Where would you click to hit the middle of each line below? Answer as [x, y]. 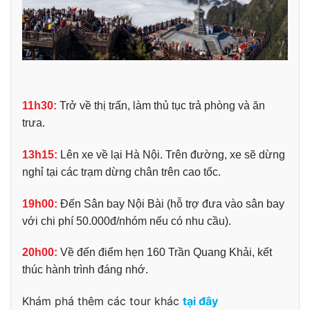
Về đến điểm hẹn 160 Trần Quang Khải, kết [165, 253]
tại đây [200, 301]
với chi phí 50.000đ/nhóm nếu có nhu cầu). [127, 221]
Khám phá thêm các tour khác [102, 301]
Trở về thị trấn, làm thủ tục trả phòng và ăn [161, 105]
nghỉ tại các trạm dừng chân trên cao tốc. [121, 172]
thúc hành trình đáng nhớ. [85, 270]
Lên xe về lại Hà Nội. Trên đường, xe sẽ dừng [171, 154]
